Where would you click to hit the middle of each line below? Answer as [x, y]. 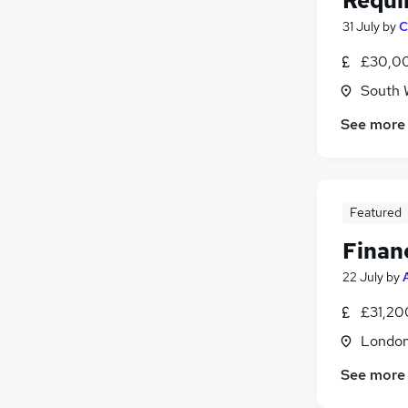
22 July [363, 276]
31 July [361, 26]
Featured [375, 212]
